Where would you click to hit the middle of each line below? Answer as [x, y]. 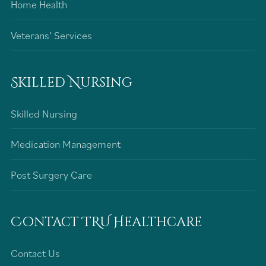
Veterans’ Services [51, 35]
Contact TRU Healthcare [106, 222]
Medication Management [66, 144]
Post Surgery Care [51, 175]
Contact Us [35, 253]
